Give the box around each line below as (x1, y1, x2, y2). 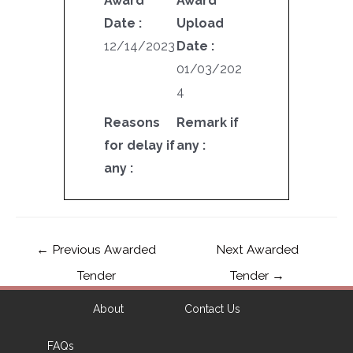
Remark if (176, 114, 239, 130)
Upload (176, 15, 224, 31)
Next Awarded (215, 242, 299, 258)
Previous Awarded (49, 242, 156, 258)
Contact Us (184, 303, 240, 316)
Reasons (103, 114, 160, 130)
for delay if (103, 137, 175, 153)
